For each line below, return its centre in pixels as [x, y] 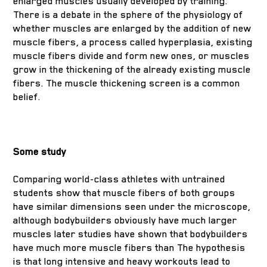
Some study [40, 152]
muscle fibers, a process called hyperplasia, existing [133, 42]
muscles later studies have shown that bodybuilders [131, 234]
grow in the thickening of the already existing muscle [132, 69]
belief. [27, 97]
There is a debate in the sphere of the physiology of [128, 15]
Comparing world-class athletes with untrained [119, 179]
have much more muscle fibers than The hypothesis [130, 248]
